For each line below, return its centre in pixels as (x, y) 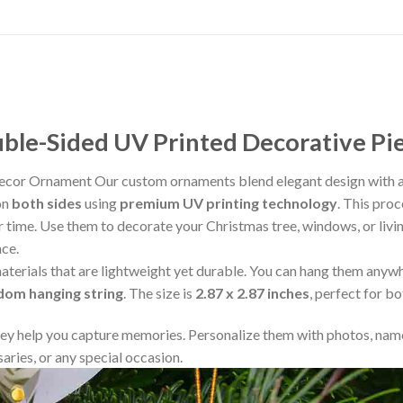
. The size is (159, 293)
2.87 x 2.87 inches (252, 293)
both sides (47, 203)
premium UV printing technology (228, 203)
